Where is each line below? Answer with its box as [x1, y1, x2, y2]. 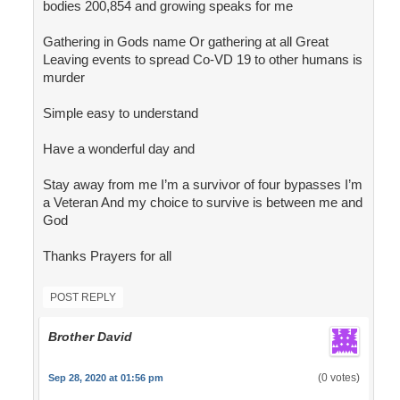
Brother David [47, 329, 132, 345]
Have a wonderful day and [42, 141, 195, 157]
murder [42, 70, 85, 86]
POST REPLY [49, 291, 116, 304]
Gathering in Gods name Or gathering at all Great [42, 34, 329, 50]
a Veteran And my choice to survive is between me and [42, 195, 362, 211]
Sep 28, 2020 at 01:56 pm [47, 372, 163, 384]
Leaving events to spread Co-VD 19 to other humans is [42, 52, 362, 68]
